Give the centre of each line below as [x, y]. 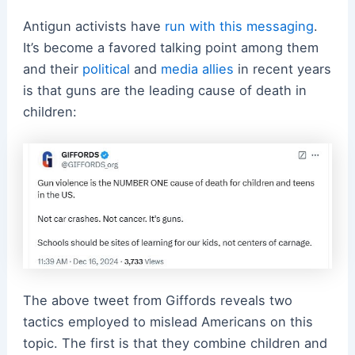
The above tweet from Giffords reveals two [157, 300]
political [106, 69]
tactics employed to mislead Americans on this [168, 321]
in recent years [282, 69]
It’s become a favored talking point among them [170, 47]
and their [52, 69]
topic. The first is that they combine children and [175, 343]
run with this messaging [239, 26]
